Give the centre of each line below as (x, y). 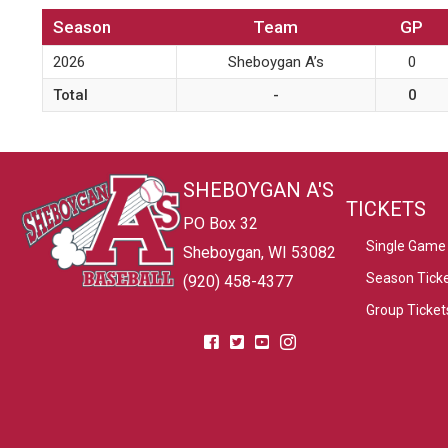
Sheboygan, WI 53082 (259, 252)
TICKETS (385, 208)
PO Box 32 (220, 223)
